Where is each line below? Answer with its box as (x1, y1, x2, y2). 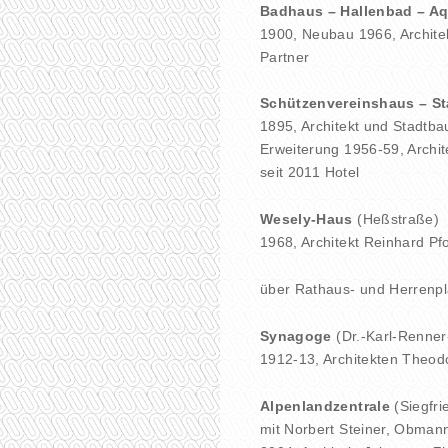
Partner (260, 48, 310, 65)
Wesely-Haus (260, 211, 358, 228)
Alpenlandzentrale (260, 397, 390, 414)
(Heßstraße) (357, 211, 440, 228)
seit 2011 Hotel (260, 164, 360, 181)
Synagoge (260, 327, 332, 344)
